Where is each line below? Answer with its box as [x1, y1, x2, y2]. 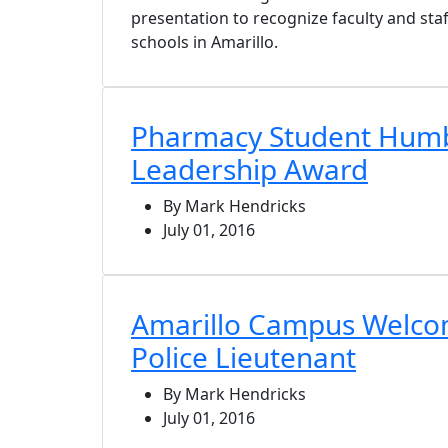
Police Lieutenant [131, 337, 356, 376]
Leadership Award [131, 149, 368, 188]
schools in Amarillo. [131, 30, 278, 53]
